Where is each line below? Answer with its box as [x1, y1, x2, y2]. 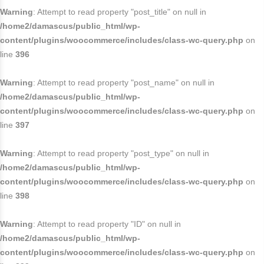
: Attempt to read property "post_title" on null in [33, 7, 206, 16]
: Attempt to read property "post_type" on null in [33, 148, 209, 158]
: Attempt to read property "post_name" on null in [33, 78, 214, 87]
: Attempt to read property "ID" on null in [33, 219, 181, 229]
